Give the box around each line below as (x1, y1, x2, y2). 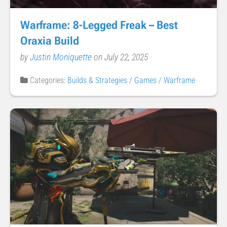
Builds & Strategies (67, 75, 127, 85)
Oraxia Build (20, 34, 79, 47)
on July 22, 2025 (94, 51, 148, 62)
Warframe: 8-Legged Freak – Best (20, 18, 178, 31)
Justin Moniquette (30, 51, 94, 62)
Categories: (28, 75, 67, 85)
